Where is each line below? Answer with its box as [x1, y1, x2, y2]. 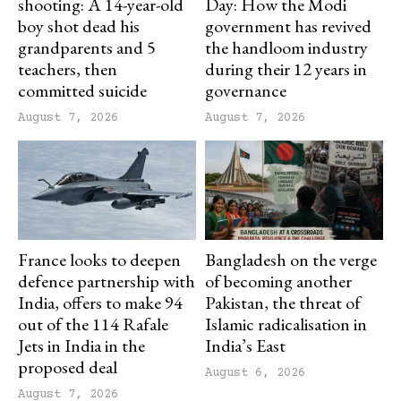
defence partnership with [18, 269, 195, 294]
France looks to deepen [18, 248, 181, 272]
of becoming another [205, 269, 352, 294]
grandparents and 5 [18, 35, 156, 59]
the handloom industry [205, 35, 368, 59]
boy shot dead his [18, 13, 140, 38]
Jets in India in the [18, 334, 145, 358]
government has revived [205, 13, 371, 38]
